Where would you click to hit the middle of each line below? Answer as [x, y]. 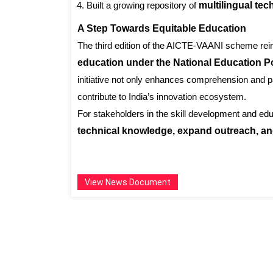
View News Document [128, 183]
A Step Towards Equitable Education [162, 29]
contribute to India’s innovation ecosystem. [162, 97]
